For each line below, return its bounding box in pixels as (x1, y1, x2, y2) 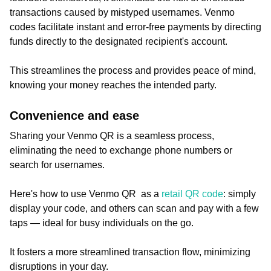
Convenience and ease (10, 109, 139, 122)
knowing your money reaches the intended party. (10, 80, 217, 90)
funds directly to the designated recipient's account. (10, 36, 230, 47)
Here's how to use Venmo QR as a (10, 189, 162, 199)
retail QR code (162, 189, 223, 199)
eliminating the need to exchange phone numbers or (10, 145, 232, 155)
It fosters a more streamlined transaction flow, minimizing (10, 247, 250, 257)
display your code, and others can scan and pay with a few (10, 203, 259, 214)
